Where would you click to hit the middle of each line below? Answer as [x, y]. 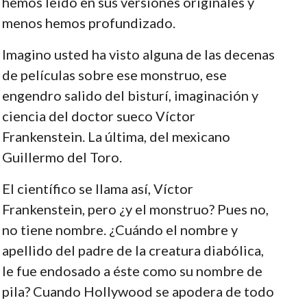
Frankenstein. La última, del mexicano [116, 136]
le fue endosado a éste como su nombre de [132, 270]
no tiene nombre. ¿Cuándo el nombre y [120, 229]
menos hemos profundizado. [88, 22]
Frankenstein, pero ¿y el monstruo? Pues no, [135, 209]
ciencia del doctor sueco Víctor [98, 115]
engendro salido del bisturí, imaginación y [130, 95]
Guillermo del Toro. [62, 157]
